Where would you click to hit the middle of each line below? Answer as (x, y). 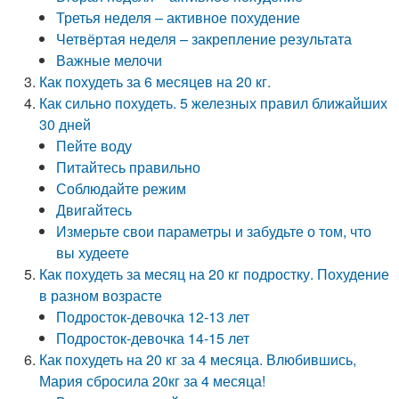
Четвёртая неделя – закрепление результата (204, 39)
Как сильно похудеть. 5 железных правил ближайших (214, 103)
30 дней (65, 124)
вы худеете (93, 252)
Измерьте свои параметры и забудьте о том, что (214, 231)
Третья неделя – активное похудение (179, 17)
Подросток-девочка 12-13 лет (153, 317)
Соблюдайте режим (122, 188)
